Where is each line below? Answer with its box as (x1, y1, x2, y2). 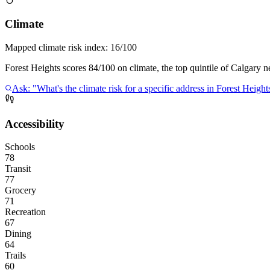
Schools (5, 142, 35, 152)
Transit (5, 163, 31, 174)
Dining (5, 228, 31, 239)
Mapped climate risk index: (5, 42, 110, 52)
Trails (5, 250, 26, 261)
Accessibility (5, 117, 64, 130)
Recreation (5, 207, 46, 218)
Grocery (5, 185, 36, 196)
